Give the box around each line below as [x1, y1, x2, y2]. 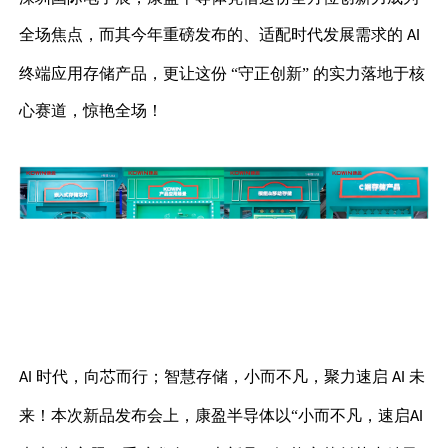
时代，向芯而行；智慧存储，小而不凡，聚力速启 [36, 368, 393, 386]
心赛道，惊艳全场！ [19, 102, 164, 120]
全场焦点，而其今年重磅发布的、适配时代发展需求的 [19, 26, 408, 44]
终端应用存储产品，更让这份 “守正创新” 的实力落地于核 [19, 65, 426, 83]
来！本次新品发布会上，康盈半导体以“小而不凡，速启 [19, 407, 411, 425]
